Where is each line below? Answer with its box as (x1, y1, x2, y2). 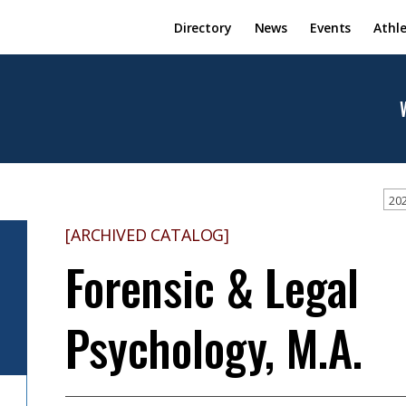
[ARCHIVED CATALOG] (65, 224, 230, 246)
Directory (173, 18, 232, 36)
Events (310, 18, 352, 36)
